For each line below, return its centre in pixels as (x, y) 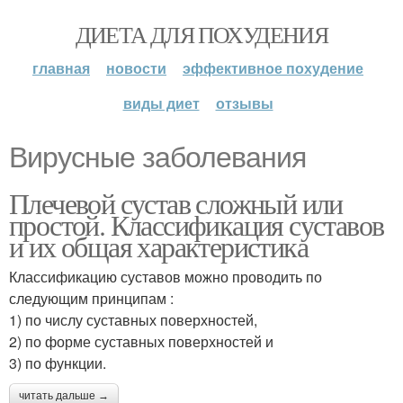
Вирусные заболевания (157, 157)
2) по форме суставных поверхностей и (141, 341)
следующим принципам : (91, 298)
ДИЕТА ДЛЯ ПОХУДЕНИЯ (201, 34)
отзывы (244, 103)
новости (136, 68)
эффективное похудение (273, 68)
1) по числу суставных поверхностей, (133, 320)
